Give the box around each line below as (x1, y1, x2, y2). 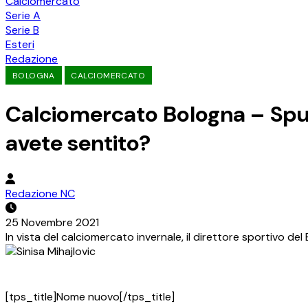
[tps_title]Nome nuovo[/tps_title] (5, 289, 175, 305)
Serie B (5, 23, 39, 37)
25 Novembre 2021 (5, 215, 99, 230)
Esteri (5, 37, 34, 52)
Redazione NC (5, 186, 75, 201)
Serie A (5, 8, 41, 23)
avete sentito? (5, 128, 151, 157)
